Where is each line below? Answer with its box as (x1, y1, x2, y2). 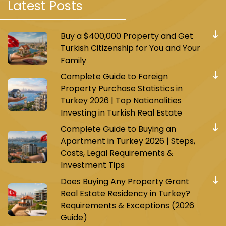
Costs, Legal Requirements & (60, 147, 173, 159)
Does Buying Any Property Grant (60, 175, 189, 187)
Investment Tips (60, 159, 125, 171)
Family (60, 54, 86, 66)
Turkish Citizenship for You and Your (60, 42, 200, 54)
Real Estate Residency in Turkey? (60, 187, 190, 199)
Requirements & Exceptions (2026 (60, 199, 194, 211)
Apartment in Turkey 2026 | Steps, (60, 135, 195, 147)
